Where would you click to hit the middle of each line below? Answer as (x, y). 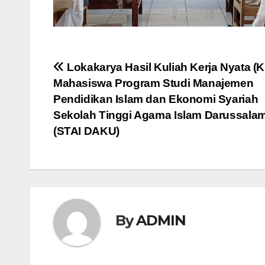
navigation (101, 96)
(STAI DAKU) (86, 131)
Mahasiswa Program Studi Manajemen (153, 83)
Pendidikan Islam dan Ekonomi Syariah (156, 99)
